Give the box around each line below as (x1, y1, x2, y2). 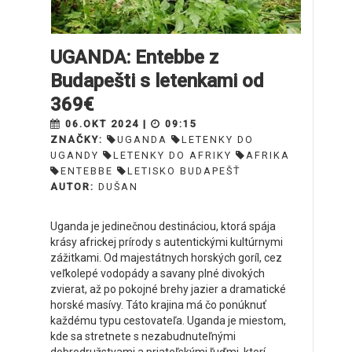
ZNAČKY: (50, 134, 107, 145)
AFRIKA (246, 149, 290, 161)
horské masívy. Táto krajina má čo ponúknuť (50, 299, 266, 311)
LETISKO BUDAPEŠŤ (127, 165, 241, 177)
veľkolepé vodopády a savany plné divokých (50, 267, 265, 280)
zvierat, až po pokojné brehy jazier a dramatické (50, 283, 286, 295)
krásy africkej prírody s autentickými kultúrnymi (50, 236, 283, 248)
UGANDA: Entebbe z (50, 46, 218, 68)
